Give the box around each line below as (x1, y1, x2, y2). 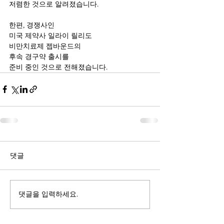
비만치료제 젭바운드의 (9, 41, 83, 50)
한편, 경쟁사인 (9, 20, 56, 29)
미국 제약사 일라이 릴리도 (9, 31, 92, 39)
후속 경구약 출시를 (9, 52, 71, 60)
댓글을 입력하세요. (18, 190, 78, 198)
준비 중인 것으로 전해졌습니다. (9, 62, 107, 71)
